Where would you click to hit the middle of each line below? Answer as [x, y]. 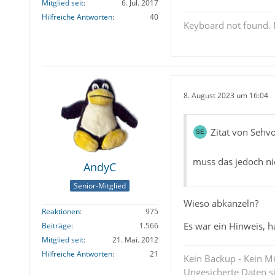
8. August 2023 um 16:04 [226, 95]
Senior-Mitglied [100, 185]
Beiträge [56, 225]
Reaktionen [60, 211]
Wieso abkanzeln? [221, 203]
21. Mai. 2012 [135, 239]
